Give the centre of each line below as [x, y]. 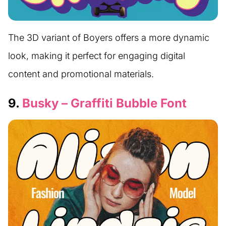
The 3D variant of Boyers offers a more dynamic [109, 37]
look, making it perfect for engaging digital [97, 55]
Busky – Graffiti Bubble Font [104, 103]
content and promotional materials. [81, 74]
